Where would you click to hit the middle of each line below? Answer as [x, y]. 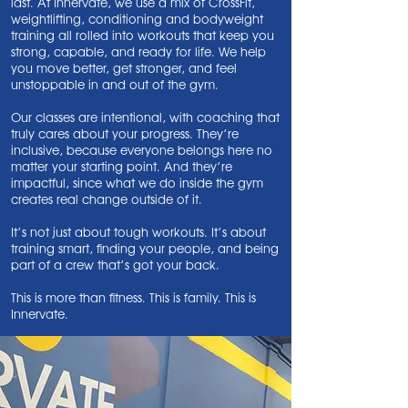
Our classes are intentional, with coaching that [145, 117]
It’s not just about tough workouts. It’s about [138, 232]
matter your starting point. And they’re [122, 166]
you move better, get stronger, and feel [124, 68]
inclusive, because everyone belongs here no [142, 150]
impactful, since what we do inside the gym [137, 183]
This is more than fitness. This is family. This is [133, 297]
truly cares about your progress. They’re [125, 133]
